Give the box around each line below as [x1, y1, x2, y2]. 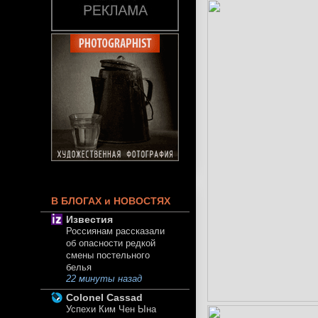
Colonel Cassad [66, 292, 143, 304]
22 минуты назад [66, 274, 142, 285]
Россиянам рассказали [66, 226, 165, 237]
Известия [66, 214, 113, 226]
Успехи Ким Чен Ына [66, 304, 156, 315]
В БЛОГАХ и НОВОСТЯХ [51, 195, 170, 207]
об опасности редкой [66, 238, 155, 249]
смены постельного [66, 250, 150, 261]
